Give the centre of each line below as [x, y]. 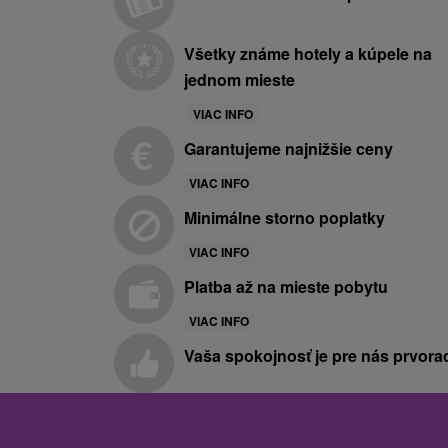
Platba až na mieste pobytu [286, 287]
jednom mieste [239, 80]
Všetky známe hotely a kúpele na [308, 54]
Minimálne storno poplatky [284, 218]
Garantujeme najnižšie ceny [288, 149]
